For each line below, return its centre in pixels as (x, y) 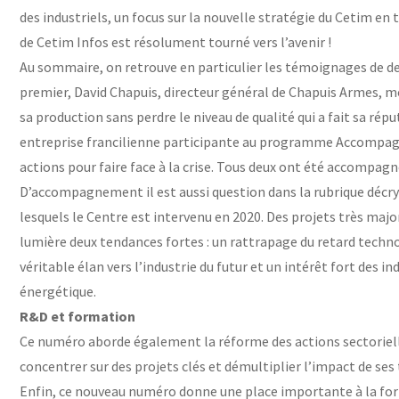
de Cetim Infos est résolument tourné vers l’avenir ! (177, 41)
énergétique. (58, 291)
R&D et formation (77, 316)
